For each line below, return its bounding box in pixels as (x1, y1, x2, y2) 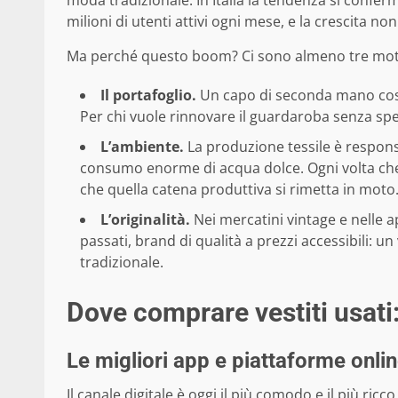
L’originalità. (100, 210, 190, 230)
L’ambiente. (100, 137, 184, 157)
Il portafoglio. (100, 85, 196, 106)
